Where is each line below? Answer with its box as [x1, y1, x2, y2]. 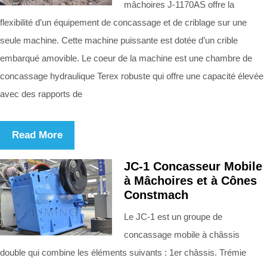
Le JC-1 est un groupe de [124, 211, 222, 222]
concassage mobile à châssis [124, 229, 240, 240]
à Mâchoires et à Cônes [124, 173, 257, 187]
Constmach [124, 188, 188, 201]
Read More [12, 129, 63, 141]
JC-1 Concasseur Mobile [124, 159, 262, 173]
